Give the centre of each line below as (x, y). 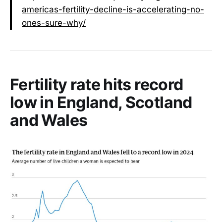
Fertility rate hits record (97, 84)
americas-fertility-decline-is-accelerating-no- (113, 9)
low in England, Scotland (101, 102)
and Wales (49, 120)
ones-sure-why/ (54, 23)
